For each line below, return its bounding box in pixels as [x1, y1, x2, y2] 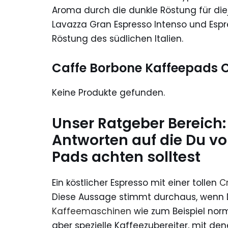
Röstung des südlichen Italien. [52, 32, 183, 45]
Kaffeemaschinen [52, 205, 131, 217]
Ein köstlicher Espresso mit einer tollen [52, 176, 219, 189]
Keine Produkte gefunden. [52, 86, 165, 99]
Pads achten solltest [52, 147, 201, 167]
